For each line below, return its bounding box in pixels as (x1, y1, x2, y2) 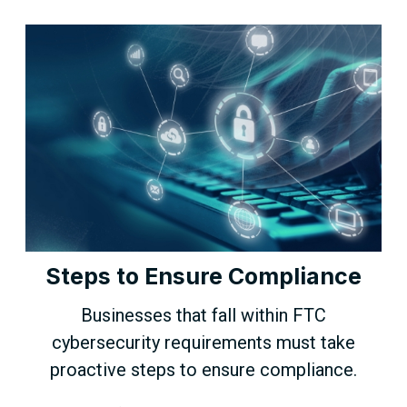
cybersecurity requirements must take (52, 332, 355, 354)
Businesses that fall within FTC (81, 304, 326, 327)
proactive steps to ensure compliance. (50, 359, 357, 382)
